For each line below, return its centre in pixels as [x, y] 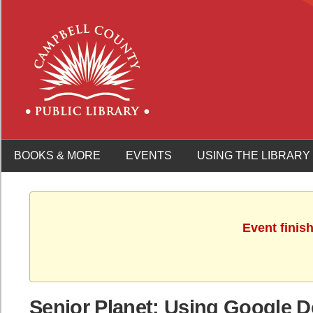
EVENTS [149, 155]
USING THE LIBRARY [254, 155]
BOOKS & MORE [57, 155]
